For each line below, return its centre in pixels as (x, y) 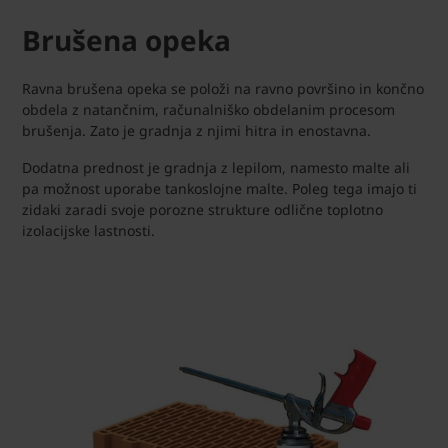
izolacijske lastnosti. (88, 231)
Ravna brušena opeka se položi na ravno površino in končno (223, 89)
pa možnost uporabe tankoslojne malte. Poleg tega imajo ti (219, 189)
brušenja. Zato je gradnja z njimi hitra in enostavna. (198, 131)
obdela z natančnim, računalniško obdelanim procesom (208, 110)
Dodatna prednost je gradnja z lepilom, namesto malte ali (216, 168)
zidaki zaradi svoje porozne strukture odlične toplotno (202, 210)
